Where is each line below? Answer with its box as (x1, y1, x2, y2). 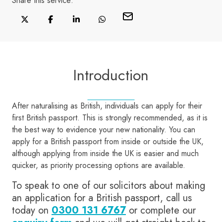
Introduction (73, 64, 149, 86)
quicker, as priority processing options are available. (12, 160, 185, 171)
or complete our (126, 203, 196, 218)
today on (12, 203, 52, 218)
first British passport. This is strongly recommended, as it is (12, 112, 208, 124)
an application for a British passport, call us (12, 191, 192, 206)
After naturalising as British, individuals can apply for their (12, 100, 202, 112)
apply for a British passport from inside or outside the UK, (12, 136, 204, 148)
